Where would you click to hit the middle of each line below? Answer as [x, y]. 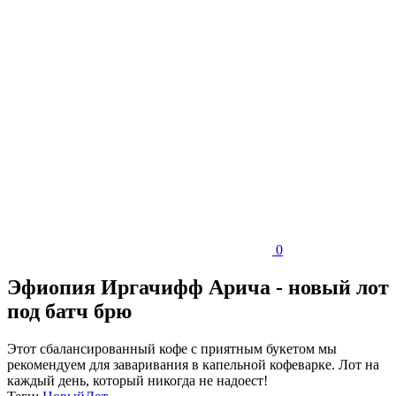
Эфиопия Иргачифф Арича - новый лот [198, 287]
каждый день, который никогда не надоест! [137, 380]
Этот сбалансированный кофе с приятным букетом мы [172, 348]
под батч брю [69, 311]
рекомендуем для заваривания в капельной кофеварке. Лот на [193, 364]
